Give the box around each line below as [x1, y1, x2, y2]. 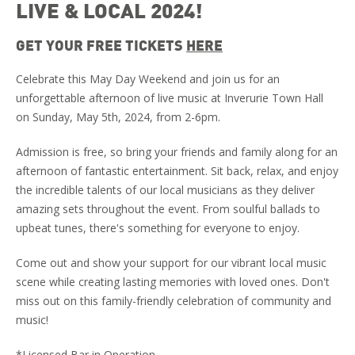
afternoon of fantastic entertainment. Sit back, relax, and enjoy [16, 162, 338, 178]
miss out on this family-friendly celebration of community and [16, 292, 331, 308]
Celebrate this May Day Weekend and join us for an [16, 71, 280, 86]
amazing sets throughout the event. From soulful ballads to [16, 200, 320, 216]
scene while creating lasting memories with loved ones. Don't [16, 273, 330, 289]
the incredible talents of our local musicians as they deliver [16, 181, 315, 197]
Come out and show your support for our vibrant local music [16, 254, 326, 270]
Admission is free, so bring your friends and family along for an [16, 143, 338, 159]
